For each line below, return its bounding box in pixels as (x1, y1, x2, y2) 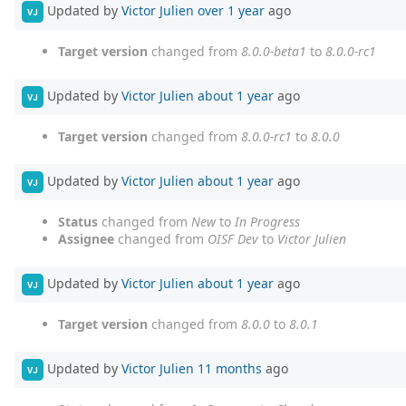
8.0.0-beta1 (241, 43, 306, 61)
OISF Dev (208, 230, 258, 248)
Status (58, 213, 98, 231)
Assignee (58, 230, 114, 248)
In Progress (235, 213, 300, 231)
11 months (198, 359, 262, 377)
